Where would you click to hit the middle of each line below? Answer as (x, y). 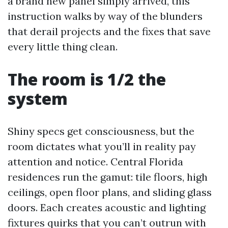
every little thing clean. (63, 47)
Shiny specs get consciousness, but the (101, 131)
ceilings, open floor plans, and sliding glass (110, 192)
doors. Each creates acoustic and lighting (107, 207)
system (38, 98)
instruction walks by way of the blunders (105, 16)
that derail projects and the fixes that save (109, 31)
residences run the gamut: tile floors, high (108, 177)
